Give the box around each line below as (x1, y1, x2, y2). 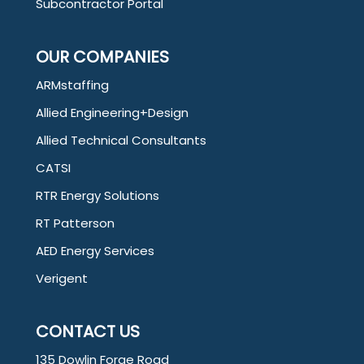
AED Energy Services (36, 242, 154, 259)
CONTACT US (36, 320, 140, 343)
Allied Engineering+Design (36, 104, 188, 121)
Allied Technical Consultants (36, 132, 206, 149)
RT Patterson (36, 214, 115, 232)
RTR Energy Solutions (36, 187, 159, 204)
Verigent (36, 270, 88, 287)
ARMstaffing (36, 76, 109, 93)
